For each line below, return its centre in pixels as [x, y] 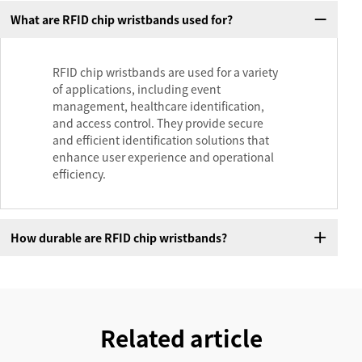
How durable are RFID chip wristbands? [118, 237]
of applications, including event [137, 89]
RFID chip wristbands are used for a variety [165, 72]
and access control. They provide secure [158, 123]
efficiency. [79, 174]
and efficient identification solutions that [161, 140]
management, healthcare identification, [158, 106]
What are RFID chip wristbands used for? [121, 19]
